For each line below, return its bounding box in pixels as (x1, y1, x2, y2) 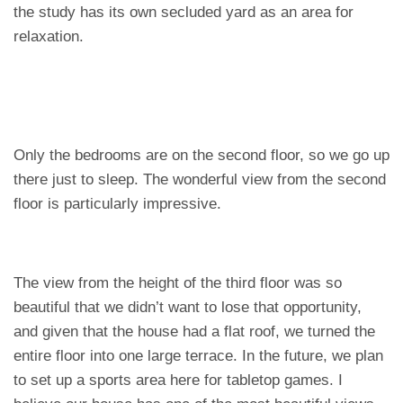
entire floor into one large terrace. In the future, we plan (13, 347, 383, 364)
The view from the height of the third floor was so (13, 274, 342, 291)
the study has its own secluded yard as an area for (13, 4, 354, 21)
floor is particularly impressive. (13, 195, 221, 212)
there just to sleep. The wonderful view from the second (13, 171, 386, 188)
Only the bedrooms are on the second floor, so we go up (13, 147, 390, 164)
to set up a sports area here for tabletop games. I (13, 372, 343, 389)
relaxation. (13, 28, 84, 45)
